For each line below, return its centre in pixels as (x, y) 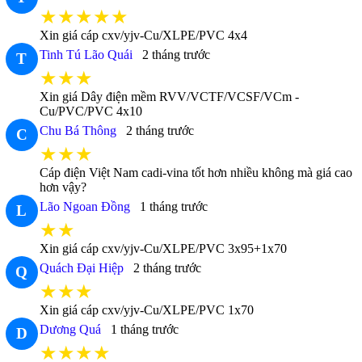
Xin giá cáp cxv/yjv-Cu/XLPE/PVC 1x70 (146, 310)
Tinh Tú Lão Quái (86, 55)
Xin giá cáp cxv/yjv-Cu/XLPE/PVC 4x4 (143, 36)
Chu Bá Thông (78, 131)
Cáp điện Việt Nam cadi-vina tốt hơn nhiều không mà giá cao (196, 173)
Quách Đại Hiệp (81, 268)
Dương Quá (70, 330)
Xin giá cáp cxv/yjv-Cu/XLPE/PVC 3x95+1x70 (163, 249)
